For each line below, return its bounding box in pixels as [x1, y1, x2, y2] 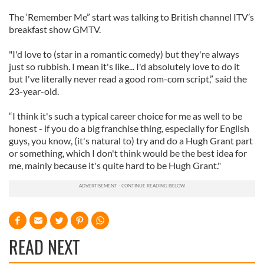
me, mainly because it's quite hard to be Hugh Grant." [9, 160, 221, 171]
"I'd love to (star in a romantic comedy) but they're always [9, 48, 239, 60]
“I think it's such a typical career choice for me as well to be [9, 110, 242, 121]
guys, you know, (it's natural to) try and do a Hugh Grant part [9, 135, 253, 146]
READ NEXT [9, 233, 80, 260]
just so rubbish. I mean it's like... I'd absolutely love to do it [9, 61, 240, 72]
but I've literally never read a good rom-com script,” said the [9, 73, 247, 84]
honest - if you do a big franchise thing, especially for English [9, 123, 249, 134]
